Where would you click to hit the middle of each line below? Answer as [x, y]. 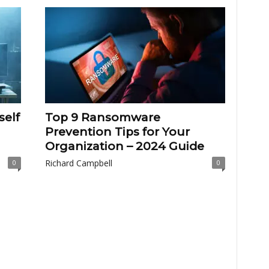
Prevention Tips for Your [117, 132]
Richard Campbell [78, 163]
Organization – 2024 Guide [124, 146]
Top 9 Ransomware [102, 117]
